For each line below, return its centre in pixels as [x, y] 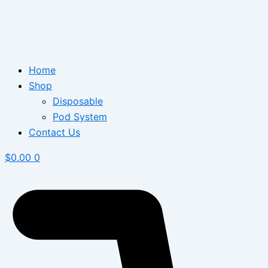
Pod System [80, 116]
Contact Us [54, 132]
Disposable [78, 101]
